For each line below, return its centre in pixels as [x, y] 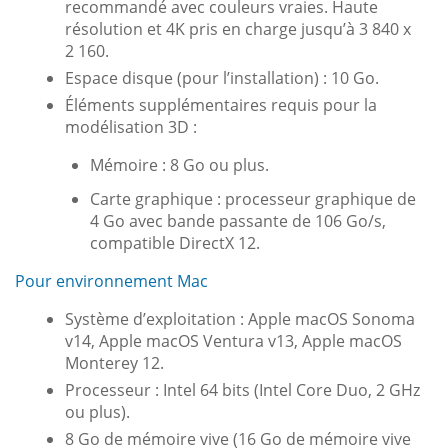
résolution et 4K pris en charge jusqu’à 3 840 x [238, 28]
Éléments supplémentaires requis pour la [221, 104]
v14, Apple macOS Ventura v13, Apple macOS [233, 340]
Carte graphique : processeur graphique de [253, 198]
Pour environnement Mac [111, 280]
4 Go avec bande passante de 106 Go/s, [238, 220]
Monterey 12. [114, 362]
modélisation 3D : [131, 126]
